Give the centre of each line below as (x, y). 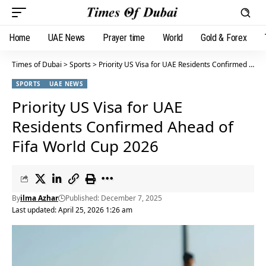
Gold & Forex (224, 38)
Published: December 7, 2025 (114, 198)
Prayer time (124, 38)
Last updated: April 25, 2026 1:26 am (72, 210)
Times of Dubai (37, 64)
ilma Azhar (39, 198)
